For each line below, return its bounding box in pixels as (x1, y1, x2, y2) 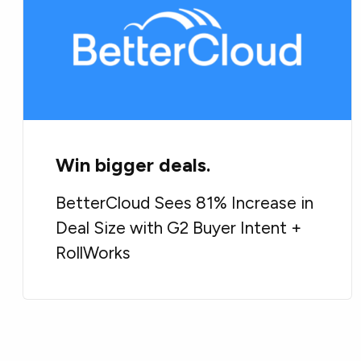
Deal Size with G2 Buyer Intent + (56, 218, 302, 239)
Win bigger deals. (56, 153, 211, 177)
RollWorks (56, 243, 131, 263)
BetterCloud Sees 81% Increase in (56, 193, 314, 214)
